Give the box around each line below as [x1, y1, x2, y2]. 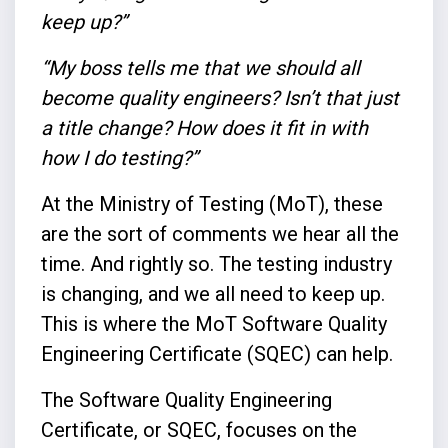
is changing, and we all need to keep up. [40, 281, 385, 306]
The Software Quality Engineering [40, 387, 332, 412]
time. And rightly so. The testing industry [40, 251, 392, 276]
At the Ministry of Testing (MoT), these [40, 191, 383, 216]
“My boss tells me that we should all [40, 55, 360, 80]
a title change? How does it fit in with [40, 115, 368, 140]
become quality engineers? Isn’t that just [40, 85, 399, 110]
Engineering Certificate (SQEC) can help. [40, 341, 393, 366]
